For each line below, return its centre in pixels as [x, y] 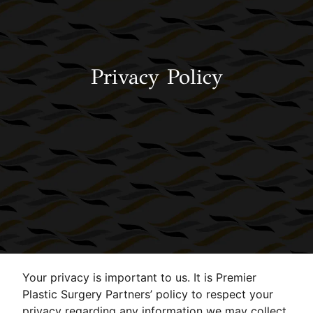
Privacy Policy [156, 77]
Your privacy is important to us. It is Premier [140, 278]
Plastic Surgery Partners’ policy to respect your [148, 294]
